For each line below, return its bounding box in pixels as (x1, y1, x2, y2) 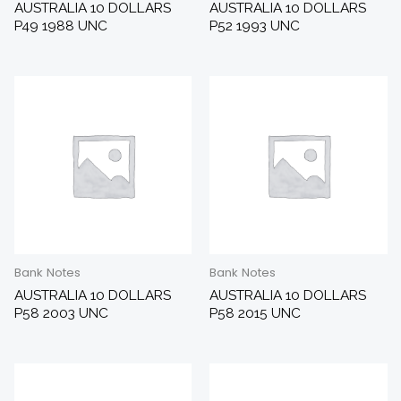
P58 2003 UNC (13, 303, 108, 321)
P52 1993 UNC (209, 16, 300, 34)
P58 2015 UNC (209, 303, 301, 321)
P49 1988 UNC (13, 16, 107, 34)
